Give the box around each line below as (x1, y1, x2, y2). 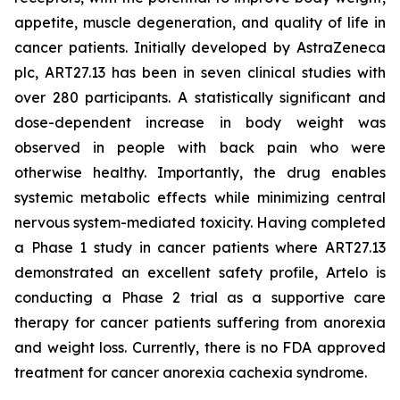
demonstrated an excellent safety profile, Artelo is (14, 263, 386, 281)
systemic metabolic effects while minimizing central (14, 188, 386, 206)
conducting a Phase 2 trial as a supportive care (14, 288, 386, 306)
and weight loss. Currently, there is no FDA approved (14, 338, 386, 356)
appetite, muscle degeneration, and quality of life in (14, 13, 386, 31)
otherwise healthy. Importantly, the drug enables (14, 163, 386, 181)
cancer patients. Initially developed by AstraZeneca (14, 38, 386, 56)
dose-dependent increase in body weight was (14, 113, 386, 131)
